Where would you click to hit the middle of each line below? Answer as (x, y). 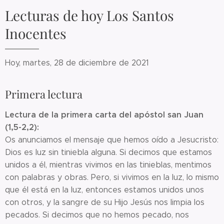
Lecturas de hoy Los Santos (89, 15)
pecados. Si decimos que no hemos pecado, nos (97, 215)
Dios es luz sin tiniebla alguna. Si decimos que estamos (108, 152)
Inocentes (36, 33)
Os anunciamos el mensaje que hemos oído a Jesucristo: (112, 140)
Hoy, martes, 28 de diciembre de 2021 (77, 63)
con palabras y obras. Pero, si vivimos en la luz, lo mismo (112, 177)
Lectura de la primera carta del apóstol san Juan (104, 115)
